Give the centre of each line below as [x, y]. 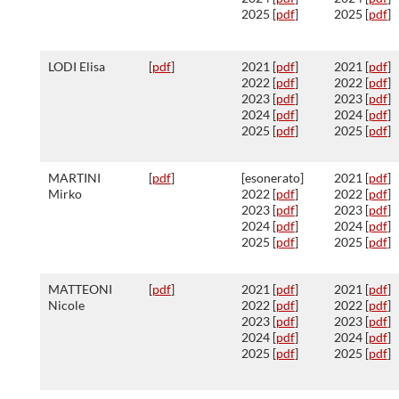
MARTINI [74, 178]
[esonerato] [272, 178]
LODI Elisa [76, 66]
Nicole [66, 305]
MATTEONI [80, 289]
